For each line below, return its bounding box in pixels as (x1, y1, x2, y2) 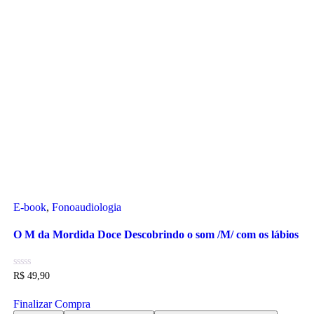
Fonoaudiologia (51, 201, 121, 213)
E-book (13, 201, 46, 213)
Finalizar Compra (13, 297, 90, 310)
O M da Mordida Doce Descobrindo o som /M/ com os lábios (13, 228, 299, 241)
